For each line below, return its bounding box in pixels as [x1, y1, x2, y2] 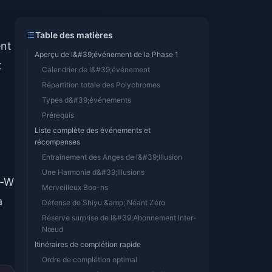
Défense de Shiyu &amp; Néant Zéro [42, 198, 165, 207]
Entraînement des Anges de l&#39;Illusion [42, 152, 182, 161]
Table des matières [35, 30, 113, 40]
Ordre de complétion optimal [42, 255, 137, 264]
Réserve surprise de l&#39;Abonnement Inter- [42, 213, 197, 222]
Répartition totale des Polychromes [42, 80, 160, 89]
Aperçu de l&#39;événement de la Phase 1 [35, 50, 178, 59]
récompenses [35, 137, 80, 146]
